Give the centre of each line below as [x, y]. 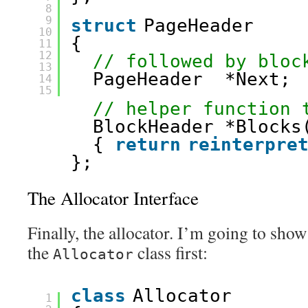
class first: [170, 252]
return [148, 144]
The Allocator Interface [113, 198]
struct [104, 25]
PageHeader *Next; [197, 79]
